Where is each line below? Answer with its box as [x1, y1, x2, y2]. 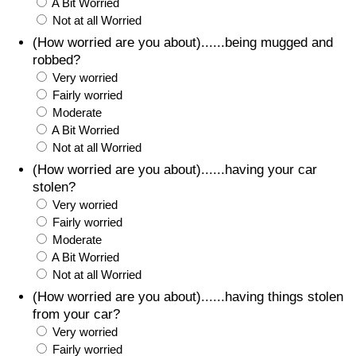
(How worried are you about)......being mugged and [33, 35, 333, 51]
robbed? [33, 52, 80, 68]
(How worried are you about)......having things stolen [33, 289, 343, 305]
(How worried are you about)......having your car [33, 162, 317, 178]
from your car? [33, 307, 120, 323]
